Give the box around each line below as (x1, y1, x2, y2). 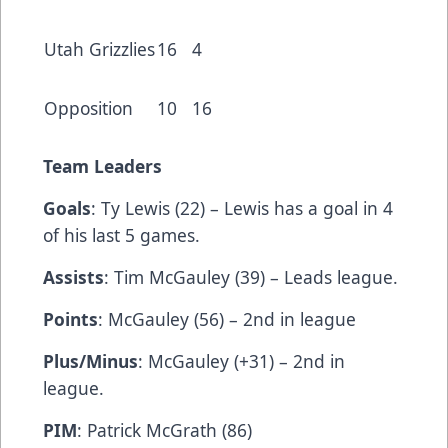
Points (43, 307, 98, 332)
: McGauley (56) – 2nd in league (98, 307, 376, 332)
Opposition (44, 96, 133, 121)
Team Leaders (43, 154, 162, 179)
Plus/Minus (43, 349, 138, 374)
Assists (43, 265, 104, 290)
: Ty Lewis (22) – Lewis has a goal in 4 (91, 196, 393, 221)
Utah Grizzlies (44, 37, 155, 62)
